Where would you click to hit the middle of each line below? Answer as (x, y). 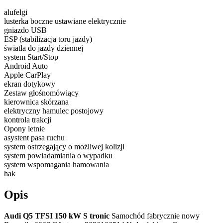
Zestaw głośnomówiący (41, 93)
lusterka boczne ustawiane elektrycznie (65, 21)
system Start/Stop (31, 57)
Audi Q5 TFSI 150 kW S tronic (57, 216)
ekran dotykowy (30, 84)
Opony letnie (24, 128)
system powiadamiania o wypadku (58, 155)
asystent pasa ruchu (34, 137)
